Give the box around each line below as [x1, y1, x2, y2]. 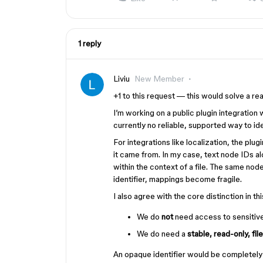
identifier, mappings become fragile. [113, 174, 242, 184]
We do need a [137, 229, 187, 238]
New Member [134, 74, 184, 83]
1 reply [78, 39, 101, 48]
